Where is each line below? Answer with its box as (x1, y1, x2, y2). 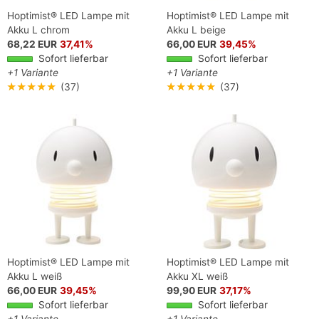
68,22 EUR (7, 38, 57, 50)
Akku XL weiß (167, 271, 228, 283)
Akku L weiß (7, 271, 62, 283)
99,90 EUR (167, 285, 216, 297)
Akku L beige (167, 23, 226, 36)
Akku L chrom (7, 23, 70, 36)
